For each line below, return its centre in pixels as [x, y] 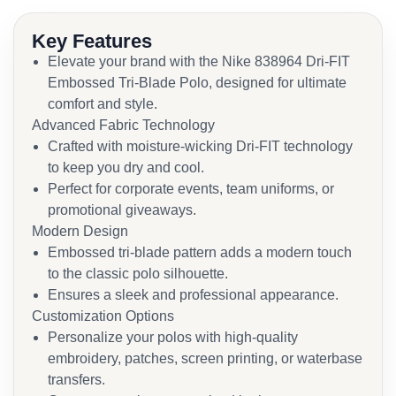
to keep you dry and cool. [126, 168]
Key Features [92, 41]
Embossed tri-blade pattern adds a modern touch [200, 252]
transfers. [76, 380]
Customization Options [103, 316]
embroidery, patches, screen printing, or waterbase [205, 358]
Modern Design [80, 231]
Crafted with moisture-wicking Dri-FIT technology [200, 146]
